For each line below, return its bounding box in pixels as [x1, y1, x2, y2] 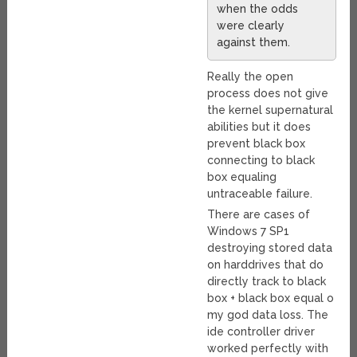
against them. [217, 36, 291, 49]
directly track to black [207, 275, 327, 288]
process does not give [207, 87, 329, 100]
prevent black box [207, 137, 306, 151]
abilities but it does [207, 120, 312, 134]
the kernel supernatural [207, 104, 334, 117]
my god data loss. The [207, 308, 329, 322]
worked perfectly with [207, 342, 329, 355]
